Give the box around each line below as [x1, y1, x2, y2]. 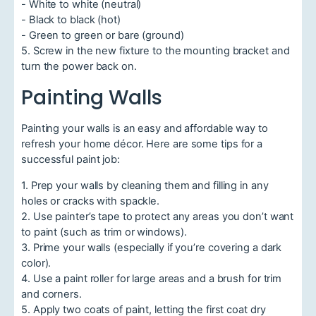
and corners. [21, 288, 82, 301]
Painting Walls [21, 83, 162, 111]
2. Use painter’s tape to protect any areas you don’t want [21, 210, 294, 224]
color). [21, 257, 51, 270]
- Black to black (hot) [21, 13, 121, 27]
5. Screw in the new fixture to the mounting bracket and [21, 44, 290, 58]
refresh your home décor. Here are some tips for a [21, 138, 263, 151]
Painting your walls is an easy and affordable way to [21, 122, 268, 135]
